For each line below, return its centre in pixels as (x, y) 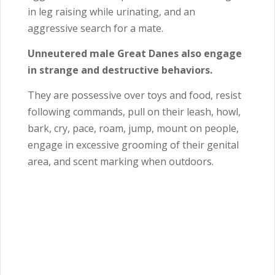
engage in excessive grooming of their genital (133, 145)
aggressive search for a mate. (97, 29)
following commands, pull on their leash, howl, (134, 112)
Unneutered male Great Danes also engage (135, 54)
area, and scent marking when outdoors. (121, 162)
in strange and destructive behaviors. (120, 70)
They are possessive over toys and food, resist (134, 95)
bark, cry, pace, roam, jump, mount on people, (133, 129)
